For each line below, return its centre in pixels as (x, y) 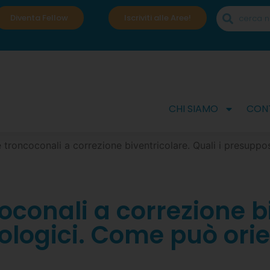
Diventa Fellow (39, 18)
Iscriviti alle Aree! (157, 18)
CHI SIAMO (193, 109)
